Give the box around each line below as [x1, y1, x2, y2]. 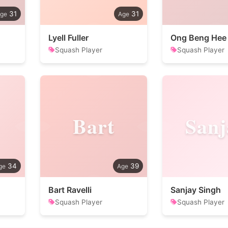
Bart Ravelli [48, 185, 92, 195]
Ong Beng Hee [170, 33, 226, 43]
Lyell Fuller [48, 33, 89, 43]
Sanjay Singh [170, 185, 221, 195]
